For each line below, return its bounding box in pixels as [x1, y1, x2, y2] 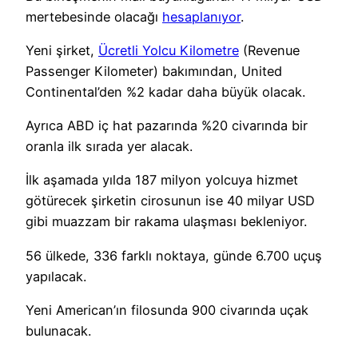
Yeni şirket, [26, 42, 98, 58]
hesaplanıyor [162, 8, 241, 25]
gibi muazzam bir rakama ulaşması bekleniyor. [26, 213, 307, 230]
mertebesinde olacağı [26, 8, 162, 25]
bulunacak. [26, 323, 91, 340]
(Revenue [239, 42, 300, 58]
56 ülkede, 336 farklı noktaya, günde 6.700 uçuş [26, 247, 322, 264]
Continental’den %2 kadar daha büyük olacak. [26, 83, 305, 100]
